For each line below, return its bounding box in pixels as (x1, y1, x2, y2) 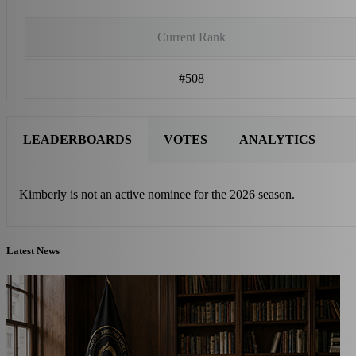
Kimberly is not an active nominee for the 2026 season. (19, 187, 295, 201)
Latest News (6, 244, 60, 257)
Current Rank (157, 29, 226, 44)
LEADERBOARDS (23, 132, 132, 146)
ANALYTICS (239, 132, 315, 146)
